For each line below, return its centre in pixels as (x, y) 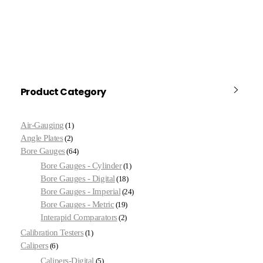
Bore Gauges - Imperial (81, 192)
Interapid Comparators (79, 218)
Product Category (63, 92)
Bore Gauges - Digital (78, 179)
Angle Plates (42, 138)
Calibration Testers (52, 233)
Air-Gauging (42, 125)
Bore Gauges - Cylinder (81, 166)
